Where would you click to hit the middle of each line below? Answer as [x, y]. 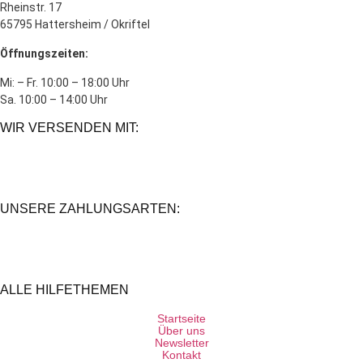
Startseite [181, 318]
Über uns [181, 330]
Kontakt [181, 354]
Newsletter [181, 342]
